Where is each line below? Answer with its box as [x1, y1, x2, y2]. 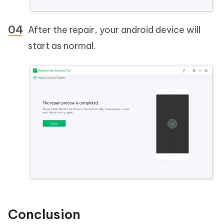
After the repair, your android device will [28, 24, 200, 36]
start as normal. [28, 40, 95, 52]
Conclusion [8, 206, 80, 223]
